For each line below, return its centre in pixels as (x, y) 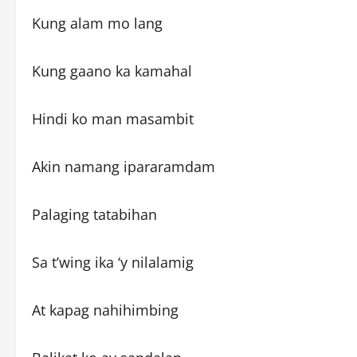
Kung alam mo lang (97, 23)
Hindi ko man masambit (113, 118)
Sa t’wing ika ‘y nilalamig (113, 262)
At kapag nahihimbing (105, 310)
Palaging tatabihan (94, 214)
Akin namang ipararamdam (124, 166)
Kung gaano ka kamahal (112, 71)
